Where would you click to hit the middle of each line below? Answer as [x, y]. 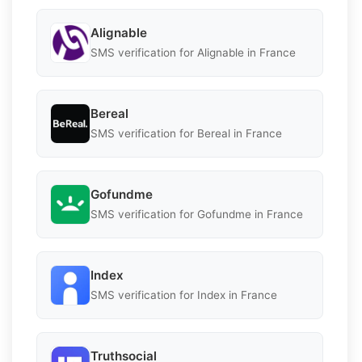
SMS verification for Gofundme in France [197, 215]
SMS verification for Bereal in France [186, 134]
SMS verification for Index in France [184, 295]
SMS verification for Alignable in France [193, 53]
